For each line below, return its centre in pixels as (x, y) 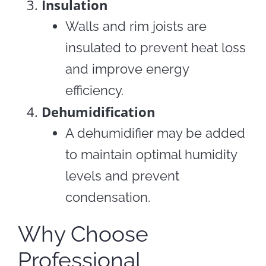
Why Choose (83, 234)
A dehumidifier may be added (155, 133)
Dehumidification (98, 111)
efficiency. (94, 90)
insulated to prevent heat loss (155, 47)
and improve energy (127, 69)
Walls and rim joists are (136, 26)
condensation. (107, 197)
